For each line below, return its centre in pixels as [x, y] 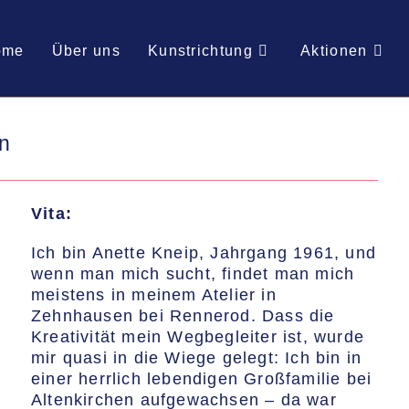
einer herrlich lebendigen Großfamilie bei [202, 379]
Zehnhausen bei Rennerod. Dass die [183, 316]
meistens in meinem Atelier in [154, 295]
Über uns [86, 51]
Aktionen [334, 51]
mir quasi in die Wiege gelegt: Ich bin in [197, 358]
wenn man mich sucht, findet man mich [193, 274]
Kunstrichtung [200, 51]
